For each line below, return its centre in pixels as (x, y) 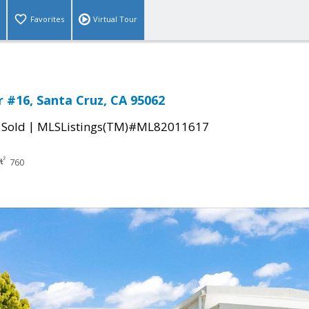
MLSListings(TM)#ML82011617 (123, 127)
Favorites (47, 19)
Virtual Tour (115, 19)
